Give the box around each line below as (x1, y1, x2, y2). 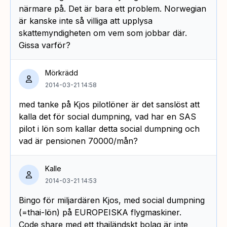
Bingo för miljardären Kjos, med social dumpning (19, 195, 205, 205)
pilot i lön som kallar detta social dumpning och (19, 123, 200, 134)
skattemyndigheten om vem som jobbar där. (19, 27, 187, 38)
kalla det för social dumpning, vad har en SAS (19, 111, 196, 122)
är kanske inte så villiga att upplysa (19, 15, 153, 26)
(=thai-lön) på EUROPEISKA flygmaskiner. (19, 207, 181, 217)
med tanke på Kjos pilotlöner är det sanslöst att (19, 99, 200, 109)
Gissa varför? (19, 40, 70, 50)
